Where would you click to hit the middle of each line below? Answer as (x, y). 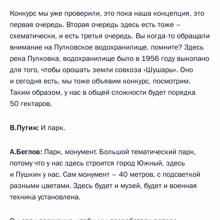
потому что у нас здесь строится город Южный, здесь (97, 163)
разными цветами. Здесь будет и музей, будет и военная (103, 185)
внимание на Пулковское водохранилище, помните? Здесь (107, 47)
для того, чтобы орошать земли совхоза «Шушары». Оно (101, 69)
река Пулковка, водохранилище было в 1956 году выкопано (110, 58)
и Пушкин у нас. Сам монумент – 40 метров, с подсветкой (105, 174)
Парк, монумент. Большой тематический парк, (120, 151)
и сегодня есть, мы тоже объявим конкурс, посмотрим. (100, 81)
